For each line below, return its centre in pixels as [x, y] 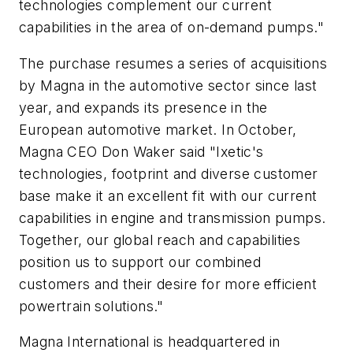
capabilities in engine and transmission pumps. [173, 217]
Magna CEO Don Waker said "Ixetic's [141, 151]
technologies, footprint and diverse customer [169, 173]
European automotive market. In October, [158, 129]
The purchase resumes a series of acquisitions [173, 63]
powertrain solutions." [91, 306]
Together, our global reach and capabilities [160, 240]
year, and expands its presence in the [143, 107]
